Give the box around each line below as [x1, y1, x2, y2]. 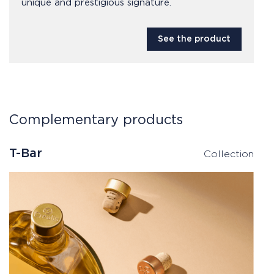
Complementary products [9, 113, 183, 127]
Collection [203, 149, 254, 159]
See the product [158, 34, 231, 43]
